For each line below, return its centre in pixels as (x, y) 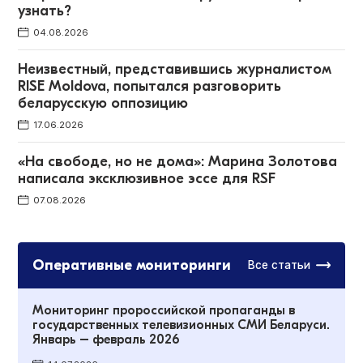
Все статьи (280, 265)
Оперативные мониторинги (132, 265)
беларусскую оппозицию (103, 104)
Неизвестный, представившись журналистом (175, 70)
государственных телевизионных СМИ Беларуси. (181, 325)
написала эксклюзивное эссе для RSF (147, 179)
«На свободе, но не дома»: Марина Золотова (178, 162)
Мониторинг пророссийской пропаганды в (164, 310)
